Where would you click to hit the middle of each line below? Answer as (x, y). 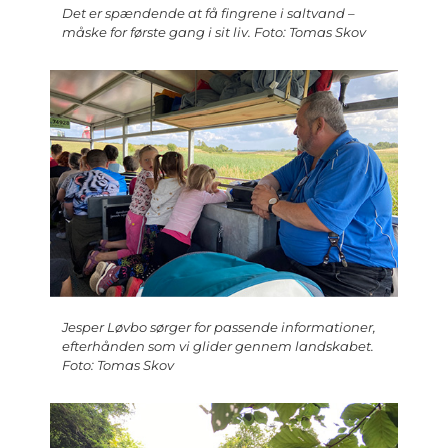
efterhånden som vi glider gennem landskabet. (218, 346)
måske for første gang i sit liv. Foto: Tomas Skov (214, 32)
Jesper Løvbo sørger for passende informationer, (219, 327)
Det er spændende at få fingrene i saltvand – (208, 13)
